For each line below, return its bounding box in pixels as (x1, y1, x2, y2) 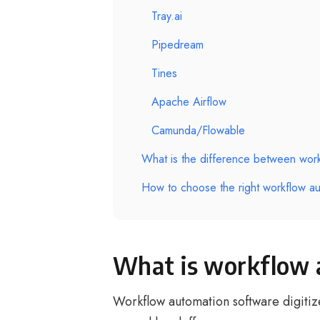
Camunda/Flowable (151, 122, 245, 139)
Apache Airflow (151, 94, 226, 110)
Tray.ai (151, 8, 182, 24)
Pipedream (151, 36, 204, 53)
